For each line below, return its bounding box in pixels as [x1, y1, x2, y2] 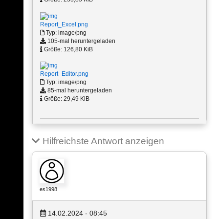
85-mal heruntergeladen [46, 87, 112, 94]
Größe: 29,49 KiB [43, 95, 89, 102]
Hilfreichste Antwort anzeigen [40, 135, 164, 146]
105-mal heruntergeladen [46, 37, 115, 44]
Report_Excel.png [40, 21, 88, 28]
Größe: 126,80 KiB [43, 45, 93, 53]
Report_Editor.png [40, 70, 88, 77]
